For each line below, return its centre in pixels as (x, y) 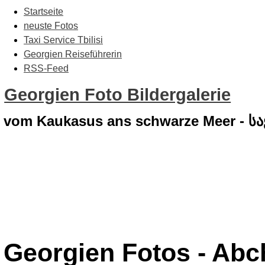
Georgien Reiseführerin (73, 54)
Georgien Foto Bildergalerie (118, 95)
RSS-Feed (46, 68)
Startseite (43, 12)
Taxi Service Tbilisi (63, 40)
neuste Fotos (51, 26)
